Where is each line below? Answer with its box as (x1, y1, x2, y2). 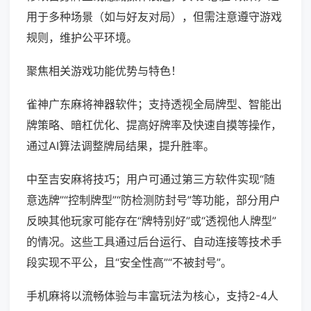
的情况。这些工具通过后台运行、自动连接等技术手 (26, 235, 282, 249)
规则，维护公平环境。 (26, 31, 137, 45)
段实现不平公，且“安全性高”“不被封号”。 (26, 255, 232, 270)
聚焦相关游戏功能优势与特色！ (26, 64, 182, 78)
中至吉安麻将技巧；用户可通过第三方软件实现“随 (26, 172, 275, 187)
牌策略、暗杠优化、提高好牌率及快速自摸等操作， (26, 118, 282, 133)
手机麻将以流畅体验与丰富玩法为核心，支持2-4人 (26, 289, 278, 303)
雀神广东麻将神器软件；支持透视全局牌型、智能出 (26, 97, 282, 112)
